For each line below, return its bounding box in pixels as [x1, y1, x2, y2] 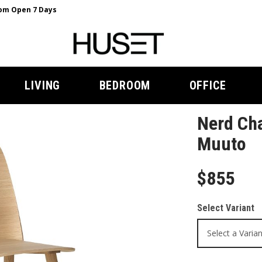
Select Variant [196, 202, 254, 213]
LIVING [25, 78, 61, 92]
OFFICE [189, 78, 226, 92]
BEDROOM [99, 78, 151, 92]
